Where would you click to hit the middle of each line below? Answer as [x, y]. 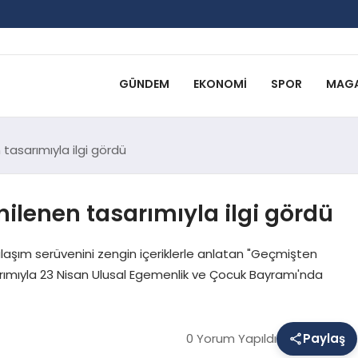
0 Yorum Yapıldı [231, 338]
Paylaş [324, 338]
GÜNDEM [144, 84]
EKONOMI [220, 84]
